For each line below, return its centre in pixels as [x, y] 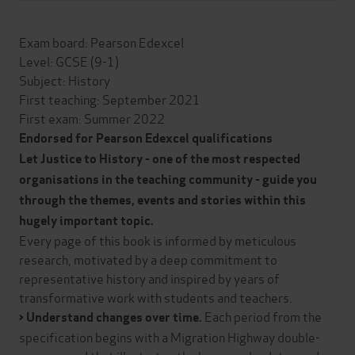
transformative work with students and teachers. [156, 296]
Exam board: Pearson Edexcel [101, 41]
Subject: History [65, 79]
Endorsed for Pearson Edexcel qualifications [146, 138]
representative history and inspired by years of [149, 277]
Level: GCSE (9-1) [69, 60]
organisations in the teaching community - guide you [168, 179]
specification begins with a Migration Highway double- [170, 336]
